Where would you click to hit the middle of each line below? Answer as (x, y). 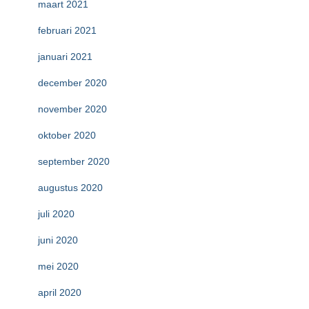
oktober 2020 (67, 135)
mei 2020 (58, 266)
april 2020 (60, 292)
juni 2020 (58, 240)
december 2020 (72, 83)
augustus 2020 (70, 188)
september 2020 (74, 161)
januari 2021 (65, 57)
